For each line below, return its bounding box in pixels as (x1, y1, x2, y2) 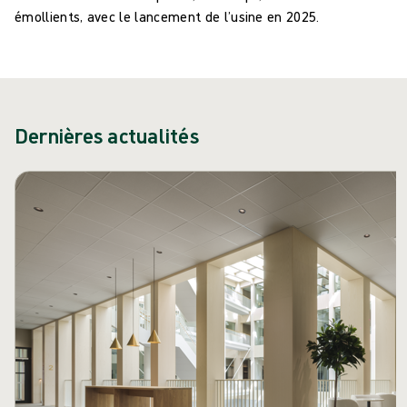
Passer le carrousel (31, 178, 137, 195)
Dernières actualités (15, 121, 199, 149)
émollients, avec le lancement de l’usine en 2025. (15, 6, 324, 25)
